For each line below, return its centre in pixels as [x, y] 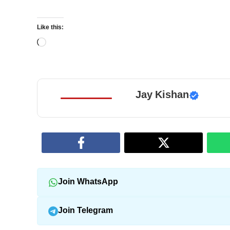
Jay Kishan [162, 96]
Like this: [50, 28]
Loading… [64, 43]
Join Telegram [85, 211]
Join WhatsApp [88, 182]
